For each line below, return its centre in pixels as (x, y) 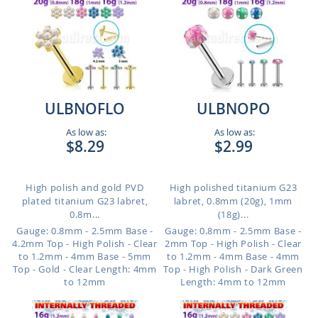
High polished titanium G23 (233, 187)
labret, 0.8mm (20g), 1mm (233, 201)
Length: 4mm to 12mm (233, 282)
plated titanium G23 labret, (85, 201)
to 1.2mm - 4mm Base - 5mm (85, 256)
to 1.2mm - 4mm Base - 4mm (233, 256)
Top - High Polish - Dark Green (233, 269)
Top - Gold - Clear (53, 269)
